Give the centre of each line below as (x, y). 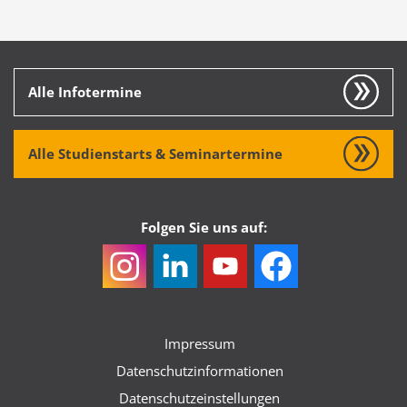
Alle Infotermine (85, 91)
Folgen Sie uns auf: (203, 227)
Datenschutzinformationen (199, 371)
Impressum (199, 344)
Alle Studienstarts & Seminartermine (155, 153)
